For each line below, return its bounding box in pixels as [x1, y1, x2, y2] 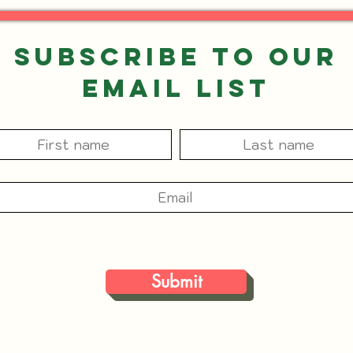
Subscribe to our [13, 41, 338, 72]
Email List [81, 72, 270, 104]
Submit [150, 270, 202, 292]
